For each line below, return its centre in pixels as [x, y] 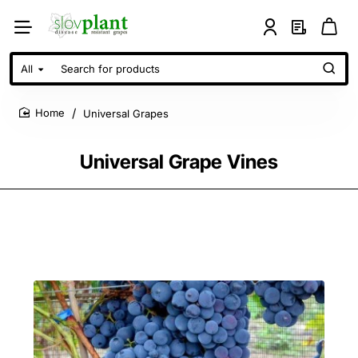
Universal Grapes [126, 113]
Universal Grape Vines [179, 162]
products [38, 105]
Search [32, 75]
